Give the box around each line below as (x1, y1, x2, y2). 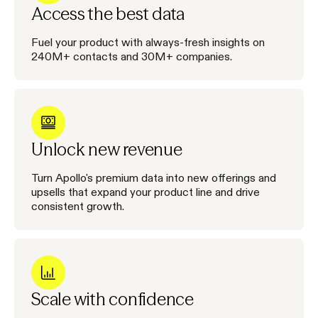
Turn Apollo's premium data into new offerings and (31, 172, 276, 184)
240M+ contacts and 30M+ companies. (31, 50, 232, 62)
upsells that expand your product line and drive (31, 186, 260, 198)
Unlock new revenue (31, 139, 182, 160)
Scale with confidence (31, 289, 194, 310)
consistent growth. (31, 200, 124, 212)
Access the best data (31, 4, 185, 25)
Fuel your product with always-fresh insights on (31, 36, 265, 48)
